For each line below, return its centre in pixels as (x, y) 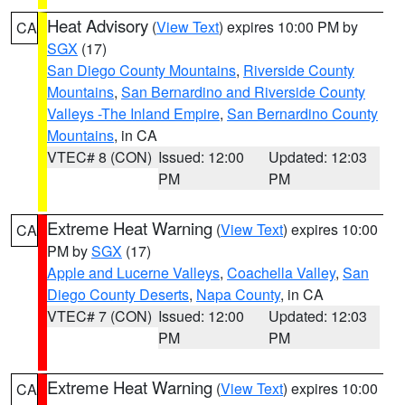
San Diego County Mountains (141, 70)
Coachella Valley (281, 273)
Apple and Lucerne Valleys (133, 273)
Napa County (238, 294)
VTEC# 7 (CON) (99, 316)
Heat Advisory (98, 25)
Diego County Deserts (118, 294)
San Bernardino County (302, 113)
